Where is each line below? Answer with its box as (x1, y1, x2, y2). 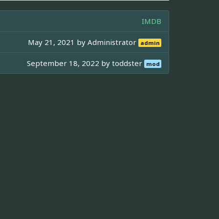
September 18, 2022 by (27, 58, 112, 68)
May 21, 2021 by (28, 37, 88, 47)
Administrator (88, 37, 139, 47)
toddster (112, 58, 145, 68)
